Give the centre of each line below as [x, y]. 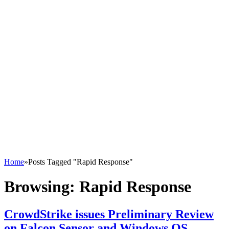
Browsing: [42, 187]
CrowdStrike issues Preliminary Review [109, 214]
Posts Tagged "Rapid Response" [81, 162]
